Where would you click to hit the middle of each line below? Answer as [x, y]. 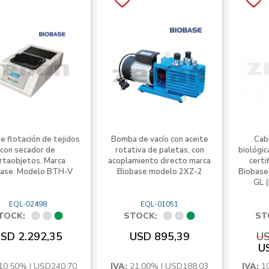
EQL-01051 [160, 204]
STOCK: [140, 216]
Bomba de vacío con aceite [159, 139]
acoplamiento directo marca [160, 161]
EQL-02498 [28, 204]
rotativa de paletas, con [159, 150]
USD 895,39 [159, 237]
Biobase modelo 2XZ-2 [159, 172]
